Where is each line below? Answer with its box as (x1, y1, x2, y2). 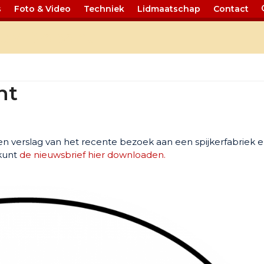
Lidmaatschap (137, 4, 201, 14)
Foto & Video (14, 4, 71, 14)
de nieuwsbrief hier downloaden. (19, 149, 166, 160)
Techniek (84, 4, 125, 14)
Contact (213, 4, 249, 14)
